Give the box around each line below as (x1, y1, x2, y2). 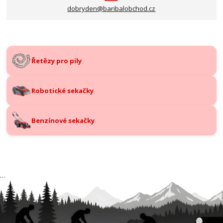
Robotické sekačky (31, 86, 94, 95)
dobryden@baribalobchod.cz (67, 3, 156, 13)
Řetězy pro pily (31, 56, 82, 65)
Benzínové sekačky (31, 115, 95, 125)
